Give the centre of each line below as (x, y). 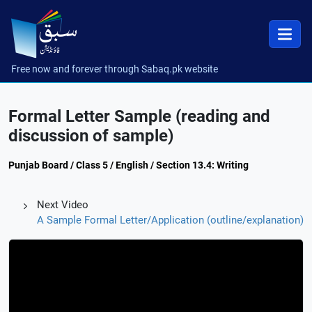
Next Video (63, 205)
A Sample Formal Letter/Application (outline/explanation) (170, 220)
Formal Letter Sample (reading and (139, 116)
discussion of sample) (91, 136)
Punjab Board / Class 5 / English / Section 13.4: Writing (128, 165)
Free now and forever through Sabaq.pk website (115, 69)
